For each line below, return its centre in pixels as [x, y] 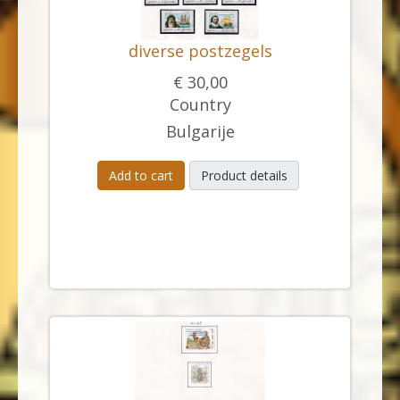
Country [200, 104]
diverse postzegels [200, 51]
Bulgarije [200, 131]
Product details [244, 175]
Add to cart [141, 175]
